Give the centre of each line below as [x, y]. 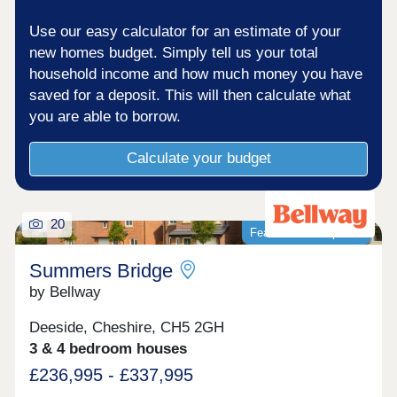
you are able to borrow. [105, 116]
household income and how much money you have [196, 74]
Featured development [307, 232]
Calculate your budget [198, 159]
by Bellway [66, 292]
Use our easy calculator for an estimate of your [186, 31]
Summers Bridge [101, 270]
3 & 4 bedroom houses [109, 349]
